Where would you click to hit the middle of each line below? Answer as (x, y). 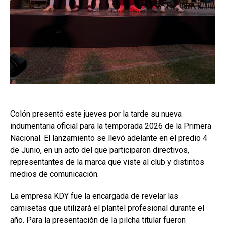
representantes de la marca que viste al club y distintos (107, 162)
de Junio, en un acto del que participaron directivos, (100, 150)
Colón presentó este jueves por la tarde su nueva (96, 114)
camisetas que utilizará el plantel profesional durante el (107, 208)
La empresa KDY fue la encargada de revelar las (94, 196)
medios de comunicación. (54, 174)
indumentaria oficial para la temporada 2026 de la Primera (111, 126)
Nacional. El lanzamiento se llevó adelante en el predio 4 (109, 138)
